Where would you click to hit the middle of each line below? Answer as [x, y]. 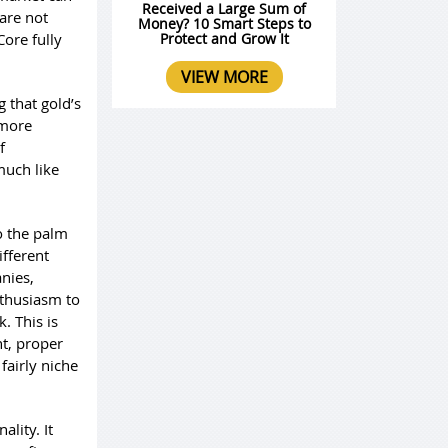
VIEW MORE [224, 77]
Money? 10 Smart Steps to [224, 24]
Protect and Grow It [224, 39]
